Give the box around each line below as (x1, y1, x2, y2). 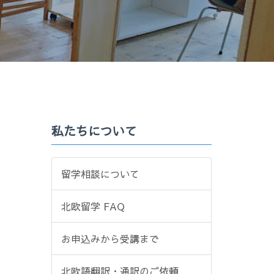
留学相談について (61, 166, 139, 180)
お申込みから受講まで (61, 231, 159, 245)
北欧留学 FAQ (61, 199, 125, 213)
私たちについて (51, 122, 137, 139)
